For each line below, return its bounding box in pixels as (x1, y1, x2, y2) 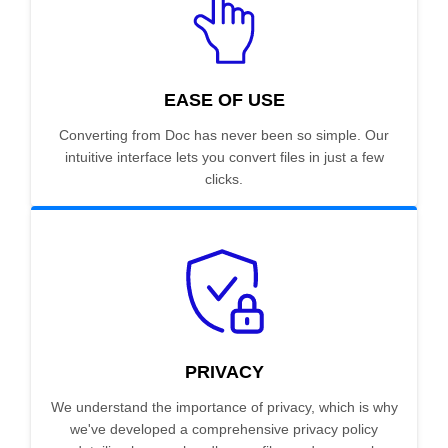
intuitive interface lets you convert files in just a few (64, 149, 384, 166)
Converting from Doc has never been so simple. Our (59, 127, 389, 144)
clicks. (205, 171, 243, 188)
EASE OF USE (163, 90, 285, 111)
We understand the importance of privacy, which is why (50, 399, 398, 416)
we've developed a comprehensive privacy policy (70, 421, 378, 438)
